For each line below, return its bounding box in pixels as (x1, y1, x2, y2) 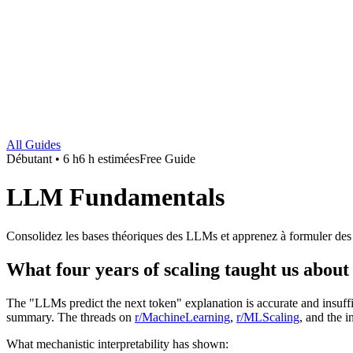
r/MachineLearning (135, 310, 230, 324)
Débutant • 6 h (6, 152, 79, 165)
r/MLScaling (236, 310, 299, 324)
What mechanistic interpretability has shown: (6, 336, 229, 351)
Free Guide (139, 152, 195, 165)
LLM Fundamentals (6, 183, 225, 212)
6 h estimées (79, 152, 139, 165)
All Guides (6, 138, 61, 151)
